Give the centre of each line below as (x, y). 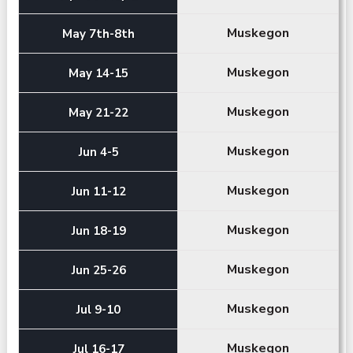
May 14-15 (99, 73)
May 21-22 (99, 112)
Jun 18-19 (98, 230)
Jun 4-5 (98, 152)
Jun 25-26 (98, 270)
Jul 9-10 (99, 309)
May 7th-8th (99, 33)
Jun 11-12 (98, 191)
